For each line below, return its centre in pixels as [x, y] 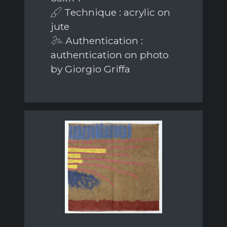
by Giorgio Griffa [90, 69]
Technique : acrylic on [116, 12]
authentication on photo [110, 54]
